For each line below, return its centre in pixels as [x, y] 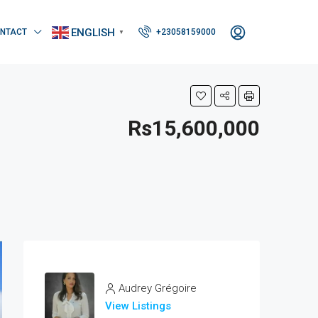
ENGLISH [93, 32]
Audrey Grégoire [158, 288]
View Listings [138, 306]
